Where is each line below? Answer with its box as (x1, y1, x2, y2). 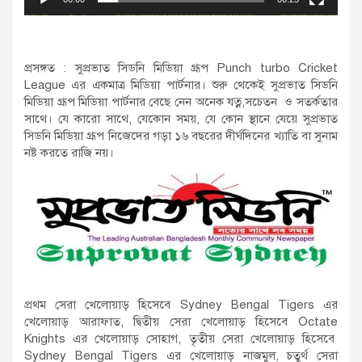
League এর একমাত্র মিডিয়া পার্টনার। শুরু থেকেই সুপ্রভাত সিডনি (24, 78, 338, 93)
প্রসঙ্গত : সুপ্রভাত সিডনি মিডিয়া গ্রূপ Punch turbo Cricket (24, 61, 338, 76)
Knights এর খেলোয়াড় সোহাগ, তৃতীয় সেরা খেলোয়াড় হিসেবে (24, 330, 338, 346)
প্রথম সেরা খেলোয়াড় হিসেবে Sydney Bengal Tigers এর (24, 297, 338, 312)
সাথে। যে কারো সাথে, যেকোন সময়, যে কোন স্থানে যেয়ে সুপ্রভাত (24, 112, 338, 127)
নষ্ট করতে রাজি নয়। (24, 145, 114, 161)
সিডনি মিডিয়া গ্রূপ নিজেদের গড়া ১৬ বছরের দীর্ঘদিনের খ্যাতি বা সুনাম (24, 128, 338, 144)
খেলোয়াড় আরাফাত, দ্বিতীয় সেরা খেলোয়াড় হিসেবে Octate (24, 314, 338, 329)
